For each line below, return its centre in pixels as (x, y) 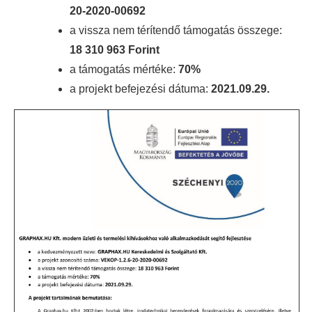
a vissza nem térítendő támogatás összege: (176, 30)
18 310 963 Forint (115, 49)
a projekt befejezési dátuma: (139, 88)
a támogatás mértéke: (123, 69)
